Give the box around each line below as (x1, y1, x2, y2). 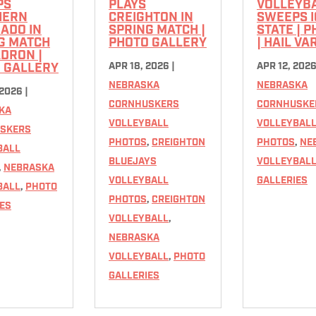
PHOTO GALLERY (109, 36, 207, 50)
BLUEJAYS (109, 156, 157, 167)
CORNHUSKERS (109, 99, 179, 110)
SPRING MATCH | (109, 23, 205, 37)
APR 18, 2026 (109, 61, 169, 72)
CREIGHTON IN (109, 11, 193, 25)
